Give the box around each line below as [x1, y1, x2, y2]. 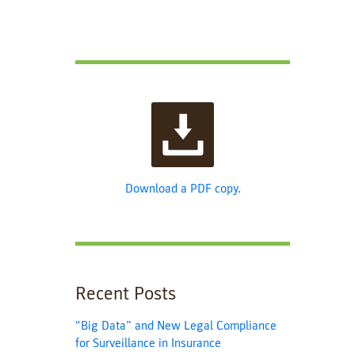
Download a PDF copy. [124, 181, 241, 197]
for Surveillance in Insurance [75, 335, 222, 351]
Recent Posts [75, 282, 177, 305]
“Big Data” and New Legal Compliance [75, 318, 277, 334]
